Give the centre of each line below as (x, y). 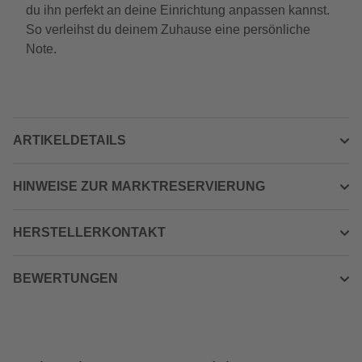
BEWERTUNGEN (65, 278)
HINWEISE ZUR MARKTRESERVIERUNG (139, 186)
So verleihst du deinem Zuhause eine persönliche (168, 29)
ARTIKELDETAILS (69, 140)
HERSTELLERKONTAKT (89, 232)
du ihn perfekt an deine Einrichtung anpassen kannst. (178, 10)
